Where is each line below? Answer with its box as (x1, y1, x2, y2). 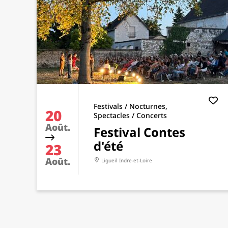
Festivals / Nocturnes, (94, 101, 167, 111)
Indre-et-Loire (119, 157, 152, 164)
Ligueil (101, 157, 119, 164)
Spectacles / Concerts (94, 110, 167, 120)
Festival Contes (94, 124, 185, 140)
